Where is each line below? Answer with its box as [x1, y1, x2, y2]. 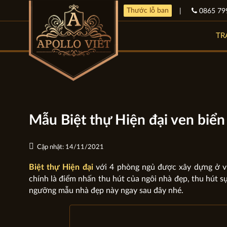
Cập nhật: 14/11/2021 [36, 143, 104, 150]
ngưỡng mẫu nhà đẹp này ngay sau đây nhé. [28, 186, 183, 195]
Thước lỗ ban [126, 7, 169, 14]
